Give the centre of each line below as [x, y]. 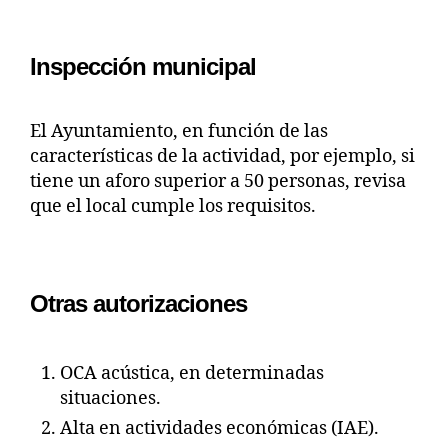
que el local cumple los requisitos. [173, 206]
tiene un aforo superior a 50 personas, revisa [218, 181]
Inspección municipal [143, 66]
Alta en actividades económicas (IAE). [219, 428]
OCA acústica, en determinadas [192, 373]
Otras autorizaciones [139, 303]
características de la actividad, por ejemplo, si [222, 156]
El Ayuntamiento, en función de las [179, 131]
